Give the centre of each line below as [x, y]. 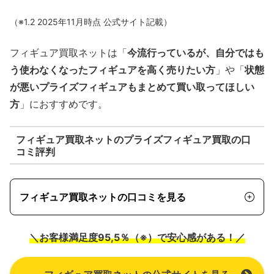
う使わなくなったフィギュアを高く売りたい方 [113, 69]
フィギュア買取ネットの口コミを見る [103, 197]
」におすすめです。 [64, 104]
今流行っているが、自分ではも [196, 52]
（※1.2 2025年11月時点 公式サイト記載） [91, 22]
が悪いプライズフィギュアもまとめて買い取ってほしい [132, 87]
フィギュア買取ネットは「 [68, 52]
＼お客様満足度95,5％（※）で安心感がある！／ [137, 237]
